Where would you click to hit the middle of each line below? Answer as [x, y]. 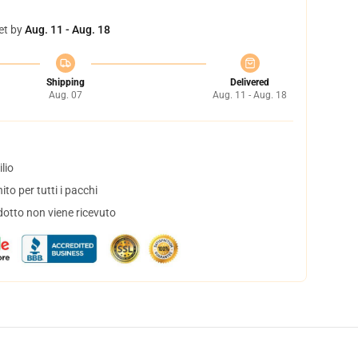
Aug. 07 [65, 95]
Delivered [250, 82]
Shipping [65, 82]
